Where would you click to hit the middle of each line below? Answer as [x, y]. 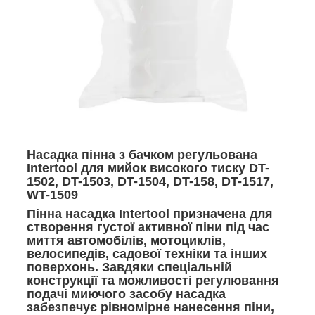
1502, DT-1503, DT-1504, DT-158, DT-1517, [150, 181]
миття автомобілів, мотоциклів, [126, 240]
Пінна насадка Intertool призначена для [150, 213]
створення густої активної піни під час [148, 227]
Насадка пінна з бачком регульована [142, 154]
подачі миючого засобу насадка [126, 294]
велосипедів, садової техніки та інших [147, 253]
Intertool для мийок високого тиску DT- [148, 168]
